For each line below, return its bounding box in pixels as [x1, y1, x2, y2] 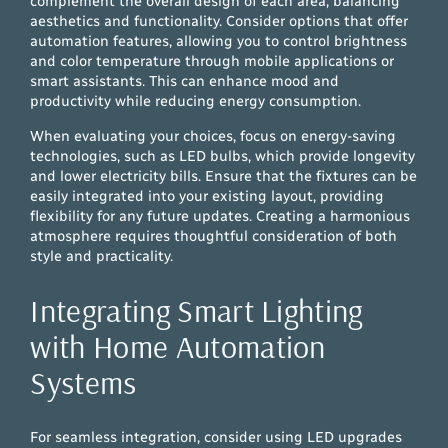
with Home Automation [30, 326, 326, 367]
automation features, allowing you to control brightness [30, 32, 408, 51]
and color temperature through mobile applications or [30, 52, 395, 71]
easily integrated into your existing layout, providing [30, 186, 385, 205]
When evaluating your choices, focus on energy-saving [30, 126, 397, 145]
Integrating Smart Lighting [30, 290, 363, 331]
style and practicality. [30, 246, 174, 265]
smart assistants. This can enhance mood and [30, 72, 340, 91]
